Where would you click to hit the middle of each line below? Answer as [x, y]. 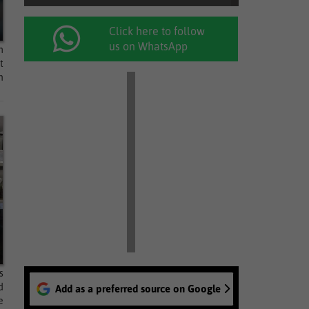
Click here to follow [157, 31]
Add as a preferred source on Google [138, 289]
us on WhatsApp [149, 46]
